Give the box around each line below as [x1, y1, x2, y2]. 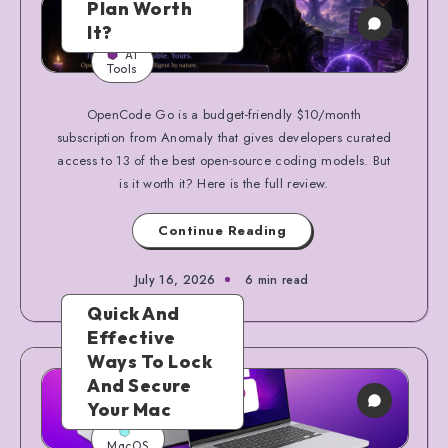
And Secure [87, 373, 191, 397]
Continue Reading [158, 220, 286, 240]
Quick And [87, 301, 180, 325]
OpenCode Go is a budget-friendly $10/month [86, 104, 362, 124]
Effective [87, 325, 176, 349]
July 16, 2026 [134, 270, 216, 289]
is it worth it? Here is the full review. [119, 173, 329, 193]
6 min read [245, 270, 309, 289]
